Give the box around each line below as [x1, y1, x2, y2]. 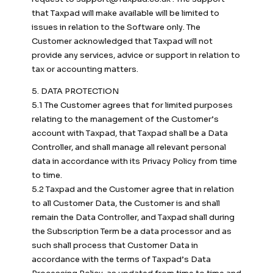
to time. [32, 170, 62, 181]
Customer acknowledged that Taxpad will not [32, 36, 213, 47]
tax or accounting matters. [32, 64, 138, 75]
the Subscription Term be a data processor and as [32, 226, 232, 237]
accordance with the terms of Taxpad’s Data [32, 254, 211, 265]
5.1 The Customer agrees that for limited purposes [32, 100, 233, 111]
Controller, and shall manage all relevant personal [32, 142, 226, 153]
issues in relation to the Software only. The [32, 22, 200, 33]
